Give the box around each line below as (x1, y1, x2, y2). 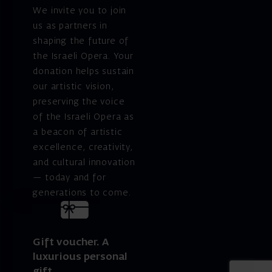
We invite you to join (33, 6, 127, 15)
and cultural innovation (33, 158, 135, 167)
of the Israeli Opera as (33, 112, 134, 121)
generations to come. (33, 188, 131, 197)
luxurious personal (33, 252, 128, 263)
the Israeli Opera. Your (33, 52, 134, 61)
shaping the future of (33, 36, 129, 46)
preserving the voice (33, 97, 125, 106)
